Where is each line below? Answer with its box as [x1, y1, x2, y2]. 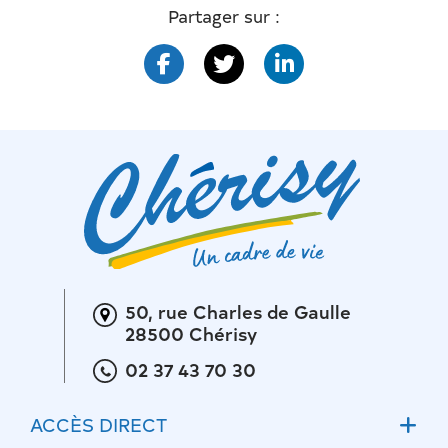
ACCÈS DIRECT [30, 412, 167, 438]
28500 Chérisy [124, 320, 257, 346]
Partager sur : [168, 4, 280, 27]
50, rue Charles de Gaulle [124, 298, 351, 324]
